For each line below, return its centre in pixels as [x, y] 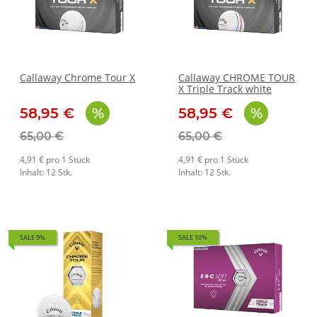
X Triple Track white [225, 88]
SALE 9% [33, 237]
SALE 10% [193, 237]
